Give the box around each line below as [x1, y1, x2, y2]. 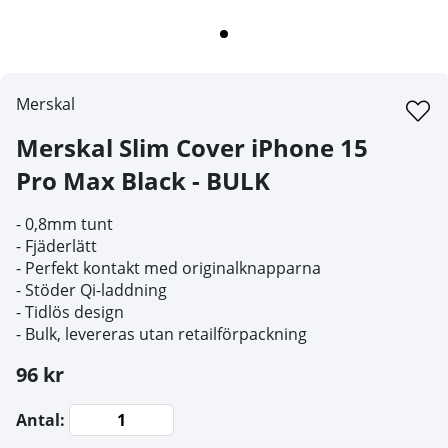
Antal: [16, 409, 65, 432]
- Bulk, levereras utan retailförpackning [16, 323, 307, 346]
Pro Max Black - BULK [16, 164, 270, 198]
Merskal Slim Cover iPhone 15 [16, 131, 368, 165]
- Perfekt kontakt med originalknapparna [16, 257, 321, 280]
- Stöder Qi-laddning [16, 279, 167, 302]
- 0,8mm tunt [16, 213, 113, 236]
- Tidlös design [16, 301, 124, 324]
